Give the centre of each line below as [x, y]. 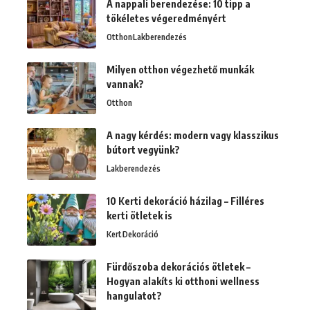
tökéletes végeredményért [166, 19]
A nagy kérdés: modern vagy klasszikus [193, 136]
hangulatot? [134, 296]
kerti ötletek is [139, 216]
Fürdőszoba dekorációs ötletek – [179, 267]
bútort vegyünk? [143, 150]
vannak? [125, 84]
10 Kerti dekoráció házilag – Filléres [185, 201]
